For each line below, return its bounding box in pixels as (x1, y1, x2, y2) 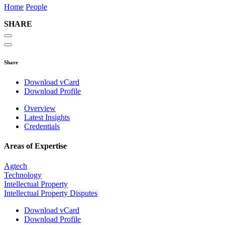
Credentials (24, 122, 60, 131)
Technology (4, 170, 42, 179)
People (26, 3, 47, 12)
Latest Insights (24, 113, 70, 122)
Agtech (4, 161, 27, 170)
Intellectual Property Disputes (4, 188, 97, 197)
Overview (24, 104, 56, 113)
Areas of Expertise (4, 142, 67, 151)
